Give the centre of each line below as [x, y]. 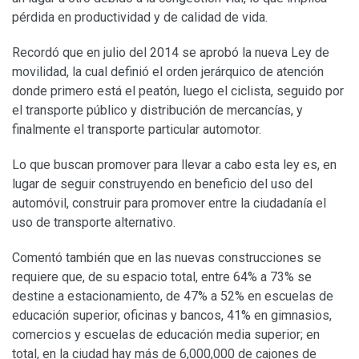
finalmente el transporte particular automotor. [137, 130]
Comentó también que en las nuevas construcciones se [167, 258]
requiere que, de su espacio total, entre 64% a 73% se [162, 277]
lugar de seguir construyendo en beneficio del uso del [162, 184]
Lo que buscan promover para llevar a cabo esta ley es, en [174, 165]
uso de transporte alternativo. [94, 223]
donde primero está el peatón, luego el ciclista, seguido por [178, 91]
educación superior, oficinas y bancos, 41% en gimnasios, [172, 316]
